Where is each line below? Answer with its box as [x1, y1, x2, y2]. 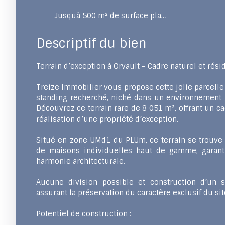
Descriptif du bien [36, 35, 147, 52]
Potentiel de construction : [36, 209, 131, 219]
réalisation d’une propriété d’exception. [36, 115, 178, 124]
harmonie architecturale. [36, 157, 125, 166]
